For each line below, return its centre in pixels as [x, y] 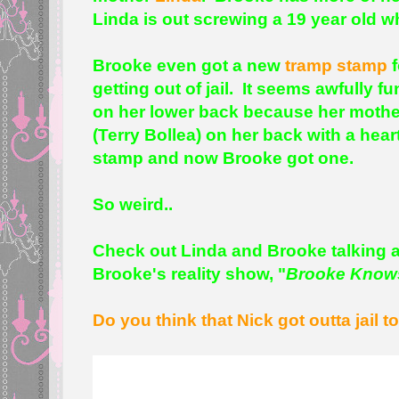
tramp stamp [337, 65]
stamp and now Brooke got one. [226, 158]
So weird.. [133, 204]
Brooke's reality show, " [190, 273]
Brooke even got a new [189, 65]
